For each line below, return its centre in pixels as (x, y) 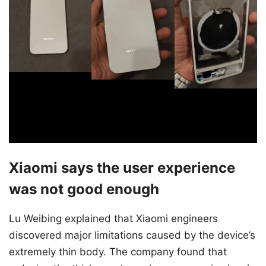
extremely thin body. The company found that (118, 252)
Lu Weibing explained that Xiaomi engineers (113, 219)
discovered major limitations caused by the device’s (132, 235)
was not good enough (84, 189)
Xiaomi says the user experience (122, 168)
